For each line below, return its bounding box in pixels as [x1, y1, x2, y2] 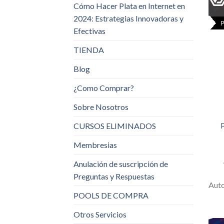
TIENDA [73, 45, 104, 55]
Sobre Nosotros [73, 102, 128, 112]
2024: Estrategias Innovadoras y [73, 13, 183, 23]
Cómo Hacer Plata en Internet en [73, 1, 185, 11]
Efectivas [73, 26, 105, 36]
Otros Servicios [73, 209, 126, 219]
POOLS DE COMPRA [73, 190, 148, 200]
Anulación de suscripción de [73, 159, 168, 169]
